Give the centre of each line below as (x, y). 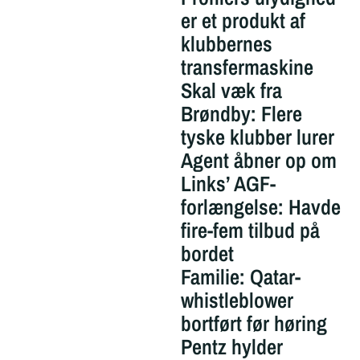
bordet (207, 253)
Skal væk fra (231, 90)
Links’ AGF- (228, 183)
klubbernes (226, 43)
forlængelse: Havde (260, 207)
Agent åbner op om (258, 160)
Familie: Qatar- (240, 276)
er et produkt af (243, 20)
